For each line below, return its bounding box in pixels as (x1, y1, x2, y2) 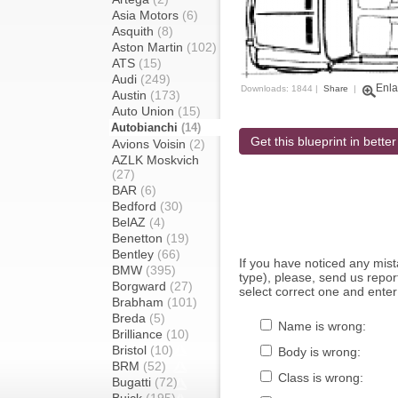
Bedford (112, 199, 160, 213)
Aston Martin (112, 40, 187, 54)
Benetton (112, 231, 166, 245)
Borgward (112, 279, 170, 293)
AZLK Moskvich (112, 153, 199, 167)
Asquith (112, 24, 157, 38)
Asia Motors (112, 8, 182, 22)
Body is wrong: (275, 345, 361, 359)
